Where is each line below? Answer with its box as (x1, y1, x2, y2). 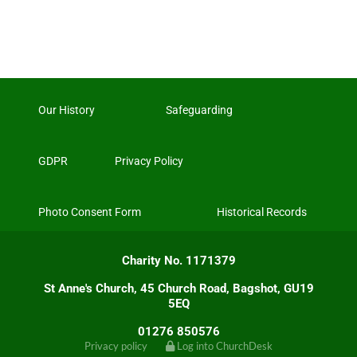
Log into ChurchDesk (177, 339, 273, 353)
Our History (38, 104, 95, 117)
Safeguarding (166, 104, 233, 117)
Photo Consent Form (38, 206, 141, 219)
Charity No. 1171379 (121, 253, 236, 269)
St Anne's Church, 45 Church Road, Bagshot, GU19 (43, 281, 314, 296)
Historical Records (216, 206, 307, 219)
